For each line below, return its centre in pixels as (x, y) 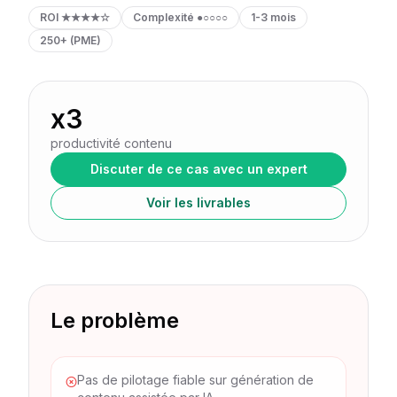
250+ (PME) (70, 40)
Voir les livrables (198, 202)
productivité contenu (111, 143)
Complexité (163, 17)
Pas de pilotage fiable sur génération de (196, 380)
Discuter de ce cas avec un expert (198, 169)
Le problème (115, 320)
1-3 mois (273, 17)
